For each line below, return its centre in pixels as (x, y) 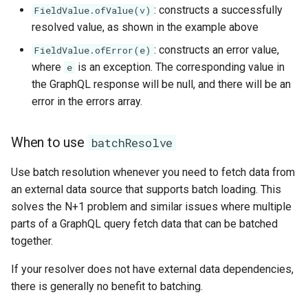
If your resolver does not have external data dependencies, (152, 269)
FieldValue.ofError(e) (93, 50)
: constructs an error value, (217, 50)
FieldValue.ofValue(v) (93, 10)
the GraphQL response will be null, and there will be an (161, 84)
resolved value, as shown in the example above (145, 27)
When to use (49, 142)
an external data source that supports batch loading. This (146, 189)
